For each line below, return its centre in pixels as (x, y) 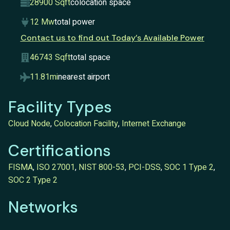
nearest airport (84, 77)
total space (90, 57)
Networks (43, 207)
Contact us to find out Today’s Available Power (112, 37)
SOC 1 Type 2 (189, 167)
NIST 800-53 (101, 167)
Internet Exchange (154, 124)
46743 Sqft (50, 57)
